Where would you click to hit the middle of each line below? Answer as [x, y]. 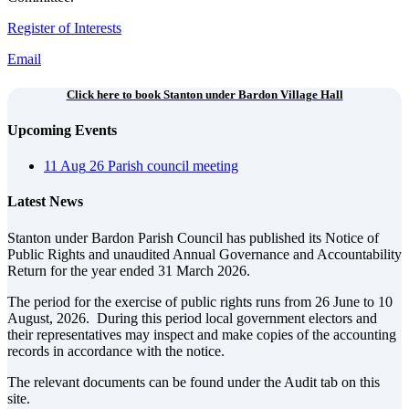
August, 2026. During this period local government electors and [192, 318]
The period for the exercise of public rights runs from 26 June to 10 [200, 301]
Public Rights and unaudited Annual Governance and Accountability [204, 254]
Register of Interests [64, 27]
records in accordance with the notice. [116, 351]
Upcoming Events [62, 130]
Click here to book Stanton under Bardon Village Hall [204, 94]
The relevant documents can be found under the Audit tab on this [194, 382]
